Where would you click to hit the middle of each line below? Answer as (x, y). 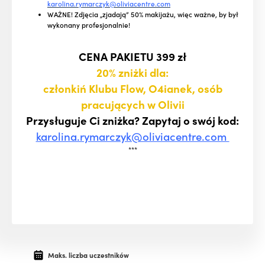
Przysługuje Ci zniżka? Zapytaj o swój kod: (132, 120)
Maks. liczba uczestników (88, 255)
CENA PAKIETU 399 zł (132, 56)
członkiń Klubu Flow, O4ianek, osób (132, 88)
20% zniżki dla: (132, 72)
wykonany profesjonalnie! (89, 25)
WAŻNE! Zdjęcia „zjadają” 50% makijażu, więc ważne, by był (143, 14)
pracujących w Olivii (132, 104)
